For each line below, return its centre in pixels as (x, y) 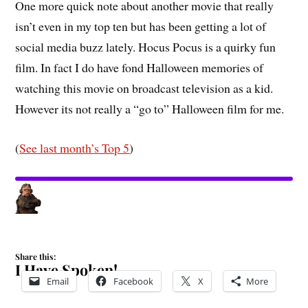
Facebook (134, 281)
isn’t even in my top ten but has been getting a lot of (141, 26)
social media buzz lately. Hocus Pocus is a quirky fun (146, 47)
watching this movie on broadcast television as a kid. (144, 88)
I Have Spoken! (67, 269)
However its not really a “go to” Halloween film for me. (150, 109)
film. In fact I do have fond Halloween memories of (140, 68)
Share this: (36, 256)
